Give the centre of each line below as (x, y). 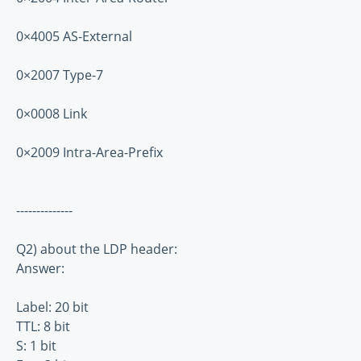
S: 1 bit (36, 345)
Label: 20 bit (52, 307)
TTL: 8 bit (43, 326)
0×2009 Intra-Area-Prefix (89, 152)
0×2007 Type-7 (60, 75)
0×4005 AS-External (74, 36)
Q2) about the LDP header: (97, 249)
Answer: (40, 268)
